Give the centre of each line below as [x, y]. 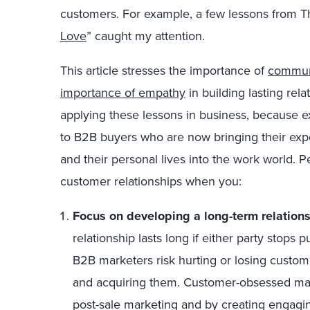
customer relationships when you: [151, 181]
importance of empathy [123, 92]
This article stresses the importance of [164, 70]
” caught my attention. [146, 36]
